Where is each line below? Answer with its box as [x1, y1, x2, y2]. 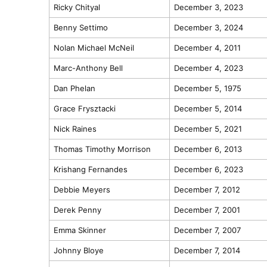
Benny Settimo [53, 22, 108, 32]
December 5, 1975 [173, 83, 241, 93]
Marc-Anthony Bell [53, 63, 123, 73]
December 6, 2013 [173, 144, 242, 154]
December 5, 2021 [173, 123, 242, 133]
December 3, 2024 [173, 22, 243, 32]
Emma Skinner [53, 225, 106, 235]
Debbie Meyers [53, 184, 110, 194]
